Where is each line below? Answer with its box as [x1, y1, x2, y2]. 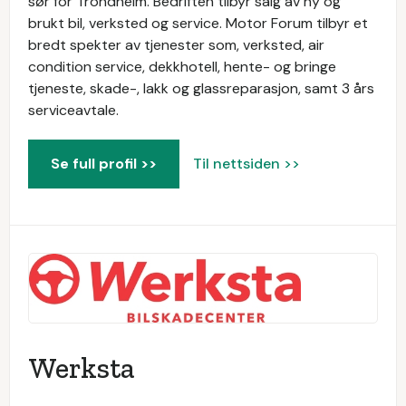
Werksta [28, 351, 135, 386]
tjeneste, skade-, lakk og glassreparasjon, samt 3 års [28, 79, 374, 98]
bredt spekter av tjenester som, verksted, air [28, 35, 324, 54]
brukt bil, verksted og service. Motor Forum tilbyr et [28, 14, 368, 33]
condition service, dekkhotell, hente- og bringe [28, 57, 336, 76]
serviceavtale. [28, 101, 119, 120]
